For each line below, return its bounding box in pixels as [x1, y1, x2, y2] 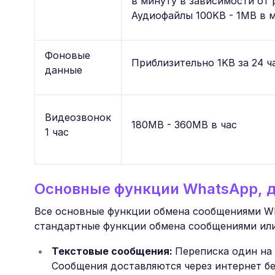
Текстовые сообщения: [52, 245, 175, 257]
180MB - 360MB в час [131, 118, 237, 131]
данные [45, 64, 82, 76]
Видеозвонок [45, 111, 111, 123]
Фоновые [45, 49, 90, 61]
